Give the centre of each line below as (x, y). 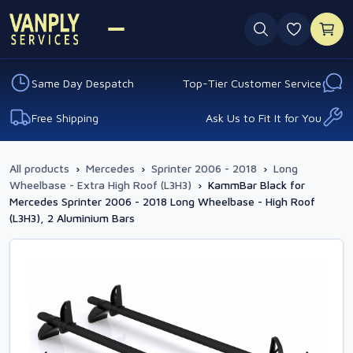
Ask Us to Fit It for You (264, 117)
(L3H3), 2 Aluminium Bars (72, 218)
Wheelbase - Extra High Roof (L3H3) (100, 185)
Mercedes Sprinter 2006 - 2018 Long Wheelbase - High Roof (162, 201)
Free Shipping (65, 117)
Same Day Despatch (83, 83)
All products (39, 168)
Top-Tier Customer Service (252, 83)
